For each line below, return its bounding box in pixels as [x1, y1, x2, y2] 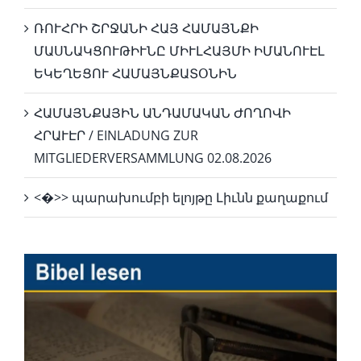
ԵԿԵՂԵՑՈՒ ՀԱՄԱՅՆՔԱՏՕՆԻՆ [34, 64, 237, 83]
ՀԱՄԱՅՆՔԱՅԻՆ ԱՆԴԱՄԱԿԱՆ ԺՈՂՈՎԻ [34, 104, 291, 122]
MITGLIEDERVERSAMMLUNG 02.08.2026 [34, 149, 272, 168]
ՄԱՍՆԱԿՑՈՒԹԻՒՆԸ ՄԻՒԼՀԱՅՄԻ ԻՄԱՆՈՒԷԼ [34, 42, 325, 60]
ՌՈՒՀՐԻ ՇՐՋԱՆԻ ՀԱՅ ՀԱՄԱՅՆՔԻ [34, 19, 259, 38]
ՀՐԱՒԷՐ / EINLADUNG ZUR [34, 127, 198, 145]
